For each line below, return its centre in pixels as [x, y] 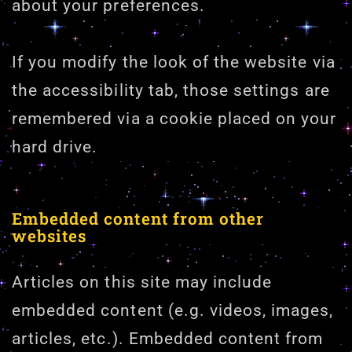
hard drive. [55, 147]
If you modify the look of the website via [174, 62]
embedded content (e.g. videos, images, [173, 311]
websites [49, 235]
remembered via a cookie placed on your [174, 119]
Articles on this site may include [142, 282]
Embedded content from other [138, 218]
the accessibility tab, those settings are [171, 91]
